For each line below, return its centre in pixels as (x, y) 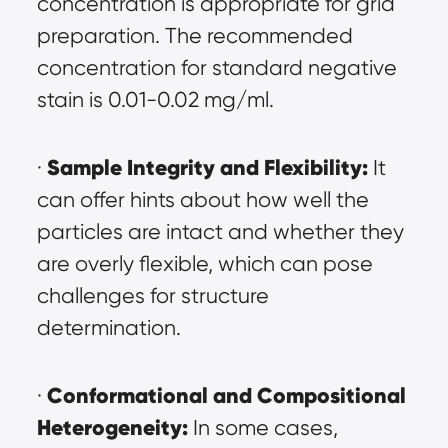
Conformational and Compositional (226, 396)
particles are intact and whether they (220, 232)
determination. (108, 328)
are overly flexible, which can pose (204, 264)
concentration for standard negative (216, 68)
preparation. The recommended (194, 36)
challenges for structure (152, 296)
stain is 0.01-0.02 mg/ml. (155, 100)
